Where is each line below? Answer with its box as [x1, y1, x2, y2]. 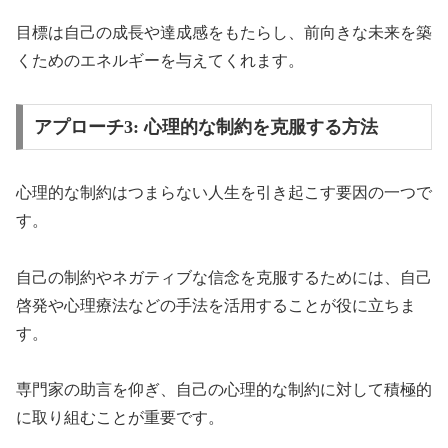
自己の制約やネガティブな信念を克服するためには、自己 [16, 268, 432, 286]
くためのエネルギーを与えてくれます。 [16, 52, 304, 70]
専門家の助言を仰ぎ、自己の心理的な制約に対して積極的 [16, 381, 432, 399]
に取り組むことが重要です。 [16, 409, 224, 427]
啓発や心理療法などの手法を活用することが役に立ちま [16, 296, 416, 314]
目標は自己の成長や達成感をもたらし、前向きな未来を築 [16, 24, 432, 42]
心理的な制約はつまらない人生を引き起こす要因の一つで [16, 183, 432, 201]
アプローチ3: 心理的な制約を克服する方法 [33, 116, 378, 137]
